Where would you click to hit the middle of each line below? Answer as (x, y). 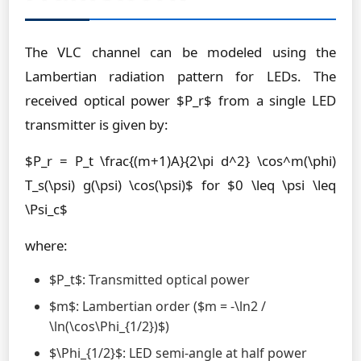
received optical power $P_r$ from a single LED (180, 100)
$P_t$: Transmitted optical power (149, 280)
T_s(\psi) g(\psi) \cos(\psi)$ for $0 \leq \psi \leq (180, 185)
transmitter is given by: (97, 124)
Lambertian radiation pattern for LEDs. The (180, 76)
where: (46, 245)
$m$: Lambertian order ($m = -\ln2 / (158, 306)
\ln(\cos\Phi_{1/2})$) (109, 326)
